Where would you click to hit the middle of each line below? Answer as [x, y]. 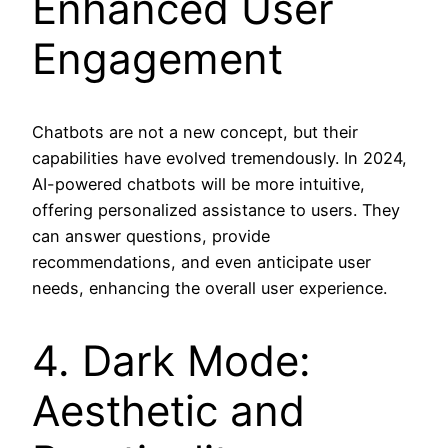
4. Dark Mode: [171, 360]
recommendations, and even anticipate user [201, 261]
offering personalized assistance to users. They [216, 209]
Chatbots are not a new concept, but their [195, 131]
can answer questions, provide [151, 235]
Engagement [157, 58]
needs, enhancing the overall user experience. [209, 287]
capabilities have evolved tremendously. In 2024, [219, 157]
